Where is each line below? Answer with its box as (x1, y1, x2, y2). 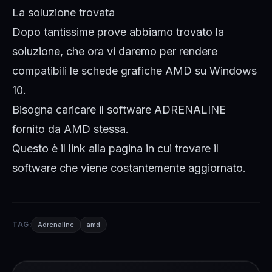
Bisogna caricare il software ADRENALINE (12, 103, 226, 117)
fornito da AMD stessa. (12, 123, 129, 136)
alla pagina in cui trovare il (86, 142, 219, 155)
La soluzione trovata (12, 6, 115, 19)
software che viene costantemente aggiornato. (12, 161, 246, 175)
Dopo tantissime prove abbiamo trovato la (12, 25, 224, 39)
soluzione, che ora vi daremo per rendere (12, 45, 217, 58)
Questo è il (12, 142, 66, 155)
